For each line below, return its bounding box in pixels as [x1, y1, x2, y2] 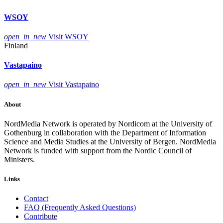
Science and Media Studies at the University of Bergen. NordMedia [4, 137, 216, 146]
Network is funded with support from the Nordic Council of [4, 146, 192, 155]
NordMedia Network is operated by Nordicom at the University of [4, 119, 212, 128]
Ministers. [4, 155, 35, 164]
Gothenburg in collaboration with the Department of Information [4, 128, 206, 137]
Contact [24, 194, 48, 203]
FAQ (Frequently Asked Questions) [24, 203, 136, 212]
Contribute [24, 212, 57, 221]
